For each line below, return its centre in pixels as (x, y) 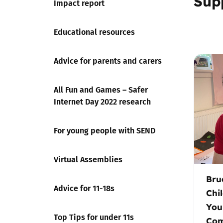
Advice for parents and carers (108, 60)
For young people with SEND (105, 130)
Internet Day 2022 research (102, 101)
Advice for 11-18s (84, 188)
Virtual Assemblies (88, 159)
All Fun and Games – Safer (101, 89)
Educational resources (94, 32)
